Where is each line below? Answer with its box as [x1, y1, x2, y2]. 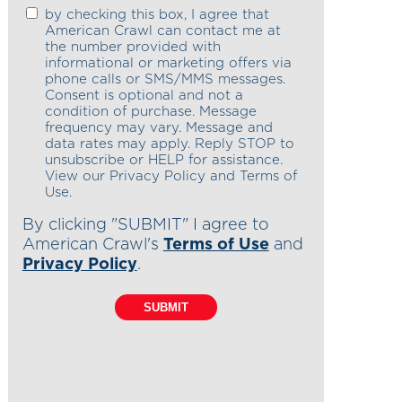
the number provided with [44, 39, 221, 54]
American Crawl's [22, 236, 163, 253]
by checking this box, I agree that [44, 7, 269, 22]
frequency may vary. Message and [44, 120, 273, 135]
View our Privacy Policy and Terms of [44, 169, 297, 183]
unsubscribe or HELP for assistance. [44, 153, 283, 167]
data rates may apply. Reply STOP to [44, 136, 294, 151]
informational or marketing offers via [44, 56, 292, 70]
